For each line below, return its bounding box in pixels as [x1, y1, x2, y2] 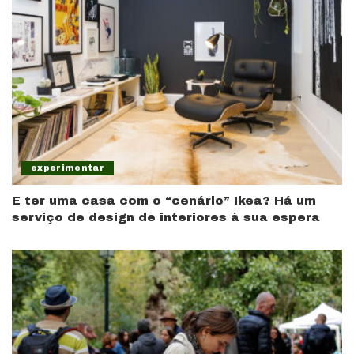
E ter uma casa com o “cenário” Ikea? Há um [12, 194, 316, 207]
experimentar [31, 163, 105, 172]
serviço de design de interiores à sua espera [12, 210, 320, 224]
